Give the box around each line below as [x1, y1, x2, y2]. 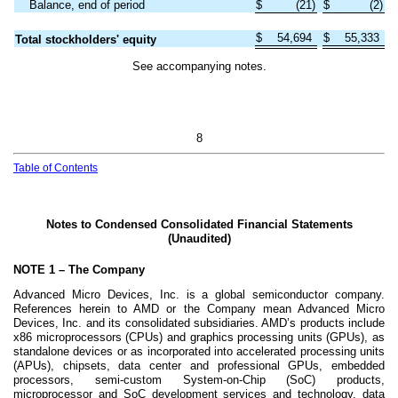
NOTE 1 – [13, 263, 68, 277]
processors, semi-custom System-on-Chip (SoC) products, [13, 373, 385, 387]
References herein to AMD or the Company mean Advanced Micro [13, 302, 385, 316]
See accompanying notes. [131, 59, 267, 73]
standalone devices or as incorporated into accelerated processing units [13, 345, 385, 359]
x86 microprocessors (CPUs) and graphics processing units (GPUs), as [13, 330, 385, 345]
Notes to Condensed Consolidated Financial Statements [45, 218, 353, 232]
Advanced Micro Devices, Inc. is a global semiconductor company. [13, 288, 385, 302]
